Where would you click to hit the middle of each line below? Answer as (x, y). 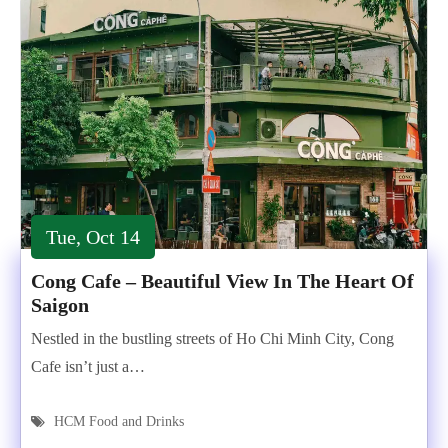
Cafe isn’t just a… (88, 366)
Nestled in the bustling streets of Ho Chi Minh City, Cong (212, 338)
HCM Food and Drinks (119, 421)
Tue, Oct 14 (93, 237)
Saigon (60, 305)
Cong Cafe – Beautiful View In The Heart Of (222, 281)
